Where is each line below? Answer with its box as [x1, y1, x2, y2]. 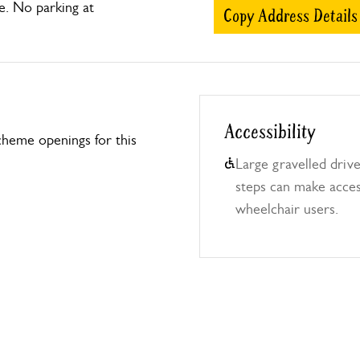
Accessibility [224, 120, 315, 145]
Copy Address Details [223, 5, 358, 27]
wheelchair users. [235, 201, 338, 217]
